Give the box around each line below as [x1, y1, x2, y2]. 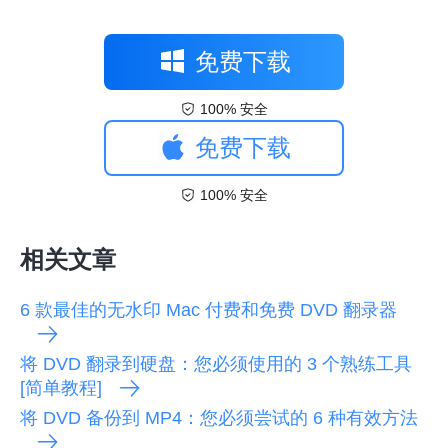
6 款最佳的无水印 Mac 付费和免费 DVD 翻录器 [20, 299, 397, 320]
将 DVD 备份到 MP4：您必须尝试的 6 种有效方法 [20, 407, 418, 428]
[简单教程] [20, 377, 102, 398]
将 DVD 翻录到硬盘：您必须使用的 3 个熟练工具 [20, 353, 412, 374]
